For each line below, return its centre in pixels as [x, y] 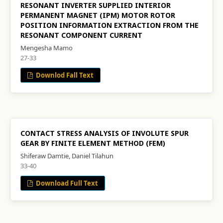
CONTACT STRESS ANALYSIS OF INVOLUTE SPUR [105, 133]
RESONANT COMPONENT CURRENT [81, 35]
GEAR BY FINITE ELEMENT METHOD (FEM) [93, 143]
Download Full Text [66, 183]
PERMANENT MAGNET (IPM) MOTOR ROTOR [98, 15]
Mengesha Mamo [47, 48]
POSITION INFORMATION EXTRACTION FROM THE [110, 25]
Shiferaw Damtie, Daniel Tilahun [67, 156]
